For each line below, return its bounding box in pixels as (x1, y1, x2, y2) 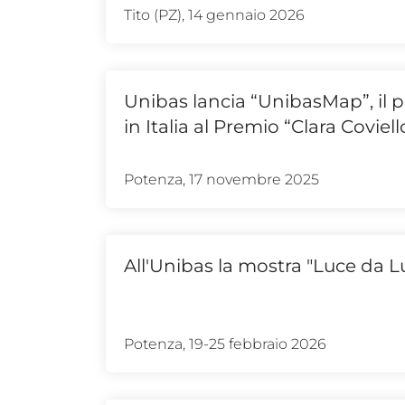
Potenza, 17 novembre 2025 (124, 170, 319, 188)
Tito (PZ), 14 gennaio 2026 (124, 5, 305, 24)
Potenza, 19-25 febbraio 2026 (124, 334, 326, 353)
